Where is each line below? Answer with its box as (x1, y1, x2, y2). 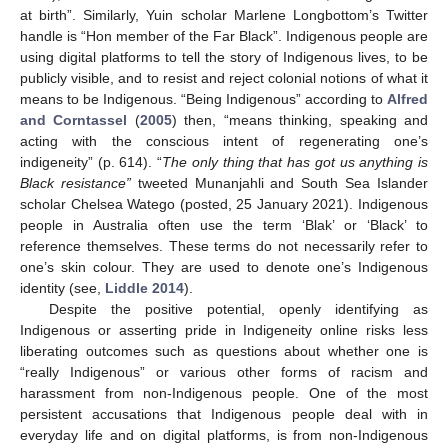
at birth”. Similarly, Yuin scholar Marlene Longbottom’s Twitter (20, 6, 428, 23)
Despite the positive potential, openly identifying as (48, 300, 428, 317)
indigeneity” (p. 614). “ (20, 153, 163, 170)
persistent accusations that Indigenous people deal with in (20, 405, 428, 422)
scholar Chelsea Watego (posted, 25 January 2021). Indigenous (20, 195, 428, 212)
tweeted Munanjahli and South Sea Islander (130, 174, 429, 191)
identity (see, (20, 279, 105, 296)
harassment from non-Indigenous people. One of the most (20, 384, 428, 401)
